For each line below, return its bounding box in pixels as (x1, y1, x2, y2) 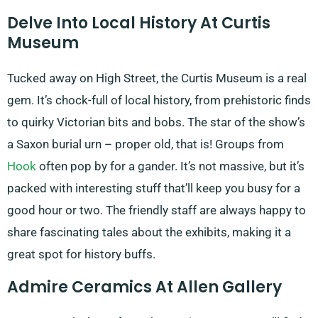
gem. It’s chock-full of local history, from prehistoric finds (7, 93, 311, 108)
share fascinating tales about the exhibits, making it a (7, 225, 291, 240)
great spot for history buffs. (7, 247, 155, 262)
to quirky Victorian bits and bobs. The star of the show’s (7, 115, 305, 130)
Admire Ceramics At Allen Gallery (7, 276, 282, 299)
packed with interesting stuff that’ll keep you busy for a (7, 181, 300, 196)
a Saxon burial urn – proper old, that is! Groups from (7, 137, 284, 152)
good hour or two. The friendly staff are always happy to (7, 203, 306, 218)
